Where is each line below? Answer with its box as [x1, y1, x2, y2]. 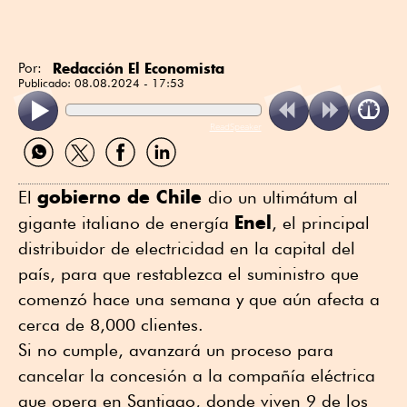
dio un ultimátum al [208, 187, 358, 208]
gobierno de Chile [37, 185, 208, 209]
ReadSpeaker [209, 120, 262, 134]
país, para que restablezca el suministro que [18, 263, 359, 284]
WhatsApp [17, 165, 83, 184]
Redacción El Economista [53, 58, 224, 77]
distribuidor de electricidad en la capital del [18, 238, 355, 259]
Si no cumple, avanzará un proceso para [18, 340, 333, 361]
